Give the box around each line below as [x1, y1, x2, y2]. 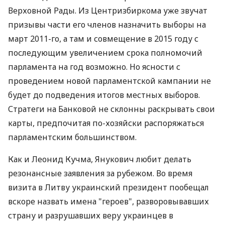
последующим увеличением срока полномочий [8, 47, 202, 58]
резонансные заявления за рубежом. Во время [8, 168, 192, 179]
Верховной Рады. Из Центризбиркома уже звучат [8, 5, 207, 16]
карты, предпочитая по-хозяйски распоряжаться [8, 118, 204, 129]
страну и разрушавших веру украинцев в [8, 210, 173, 221]
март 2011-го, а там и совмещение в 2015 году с [8, 33, 198, 44]
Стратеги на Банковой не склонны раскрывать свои [8, 103, 215, 115]
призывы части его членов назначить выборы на [8, 19, 206, 30]
